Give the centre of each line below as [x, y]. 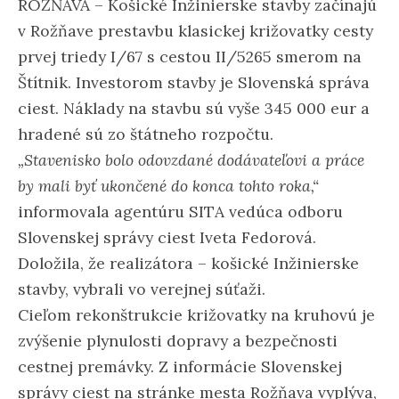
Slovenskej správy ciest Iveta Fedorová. [167, 237]
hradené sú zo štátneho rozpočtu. [146, 134]
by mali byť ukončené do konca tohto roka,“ [168, 185]
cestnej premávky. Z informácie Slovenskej [180, 366]
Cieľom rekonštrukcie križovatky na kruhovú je [196, 314]
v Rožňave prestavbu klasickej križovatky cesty [195, 30]
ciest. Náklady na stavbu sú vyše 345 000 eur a [194, 108]
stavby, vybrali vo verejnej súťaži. [142, 289]
